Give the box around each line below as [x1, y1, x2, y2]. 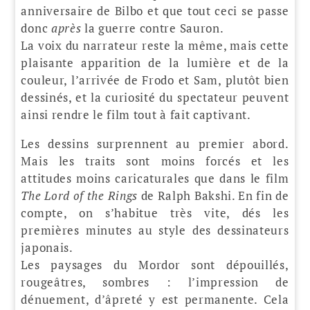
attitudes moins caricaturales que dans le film [21, 170, 289, 186]
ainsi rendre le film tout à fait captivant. [21, 106, 251, 122]
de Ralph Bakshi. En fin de [137, 187, 289, 203]
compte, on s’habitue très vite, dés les [21, 204, 289, 221]
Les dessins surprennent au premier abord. [21, 135, 289, 152]
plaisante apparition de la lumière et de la [21, 54, 289, 71]
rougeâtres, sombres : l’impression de [21, 273, 289, 290]
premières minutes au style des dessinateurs [21, 221, 289, 238]
